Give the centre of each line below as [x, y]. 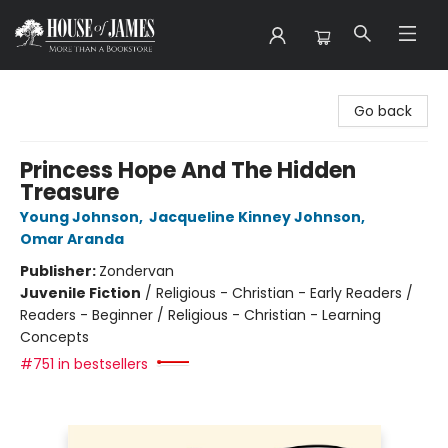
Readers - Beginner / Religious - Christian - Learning [200, 315]
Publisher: [59, 271]
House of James [71, 89]
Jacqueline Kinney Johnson [255, 217]
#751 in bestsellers [84, 364]
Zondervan [136, 271]
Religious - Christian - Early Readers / [284, 293]
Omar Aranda [72, 239]
